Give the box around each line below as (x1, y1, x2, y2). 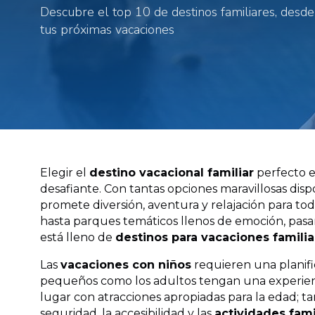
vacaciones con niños (60, 258, 191, 271)
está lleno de (40, 231, 115, 244)
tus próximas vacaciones (40, 20, 174, 38)
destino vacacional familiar (89, 166, 254, 179)
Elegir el (40, 166, 89, 179)
